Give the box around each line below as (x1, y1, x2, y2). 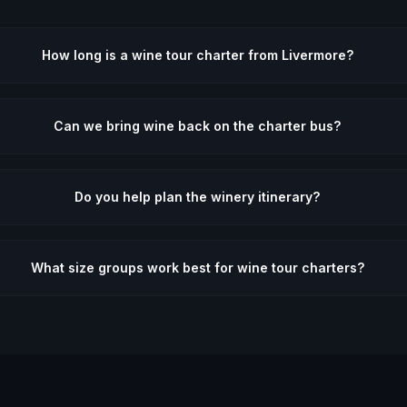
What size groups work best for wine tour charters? (30, 260, 364, 275)
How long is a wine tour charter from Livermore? (41, 47, 353, 63)
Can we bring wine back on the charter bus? (54, 118, 342, 134)
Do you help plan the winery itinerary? (74, 189, 321, 204)
